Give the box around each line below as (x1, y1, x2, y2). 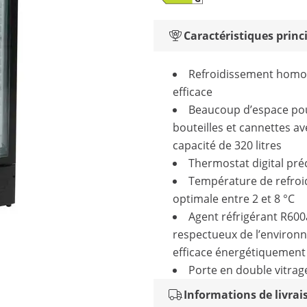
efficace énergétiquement (173, 245, 306, 260)
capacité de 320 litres (173, 138, 282, 153)
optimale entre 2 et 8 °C (173, 191, 295, 206)
